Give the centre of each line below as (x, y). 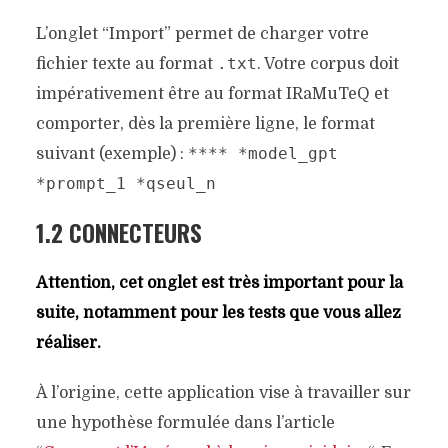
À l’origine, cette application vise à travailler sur (223, 393)
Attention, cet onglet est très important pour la (219, 283)
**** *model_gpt (262, 154)
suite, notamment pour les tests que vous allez (218, 313)
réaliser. (68, 343)
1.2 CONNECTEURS (118, 233)
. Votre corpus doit (327, 64)
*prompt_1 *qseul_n (125, 184)
